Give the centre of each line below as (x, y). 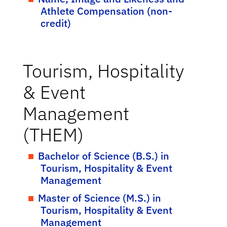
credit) (55, 23)
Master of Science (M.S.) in (99, 198)
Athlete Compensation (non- (106, 11)
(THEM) (53, 135)
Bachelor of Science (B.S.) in (103, 156)
